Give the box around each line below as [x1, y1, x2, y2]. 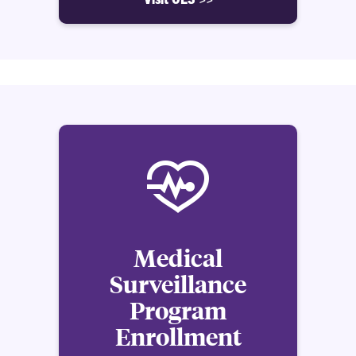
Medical [133, 242, 222, 273]
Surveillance [110, 269, 246, 300]
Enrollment [114, 321, 242, 352]
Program [130, 295, 226, 326]
